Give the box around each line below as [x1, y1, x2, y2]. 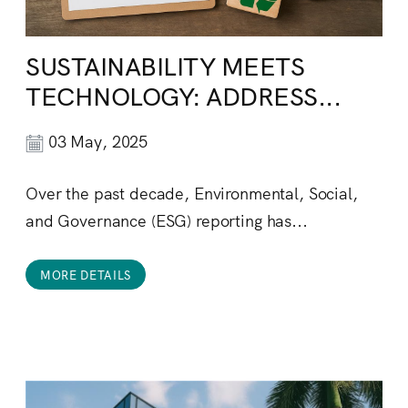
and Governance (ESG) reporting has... [25, 209, 308, 232]
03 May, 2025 [44, 129, 148, 153]
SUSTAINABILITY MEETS [25, 46, 305, 83]
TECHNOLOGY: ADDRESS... [25, 76, 342, 113]
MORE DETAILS [40, 266, 131, 284]
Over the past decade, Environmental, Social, [25, 181, 358, 205]
